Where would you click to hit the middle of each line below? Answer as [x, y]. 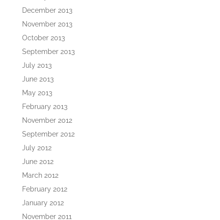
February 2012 [44, 189]
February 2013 [44, 107]
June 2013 [38, 79]
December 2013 [47, 11]
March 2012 [40, 176]
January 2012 [43, 203]
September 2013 [48, 52]
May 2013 [37, 93]
